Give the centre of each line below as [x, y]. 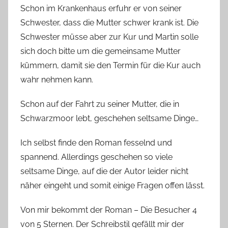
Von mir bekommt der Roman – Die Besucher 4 [109, 210]
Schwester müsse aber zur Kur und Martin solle [109, 37]
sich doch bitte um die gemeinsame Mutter [101, 51]
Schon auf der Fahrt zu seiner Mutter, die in [100, 104]
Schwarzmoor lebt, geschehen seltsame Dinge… [109, 118]
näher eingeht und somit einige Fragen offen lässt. [112, 185]
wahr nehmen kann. [57, 79]
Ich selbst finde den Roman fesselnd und [96, 142]
